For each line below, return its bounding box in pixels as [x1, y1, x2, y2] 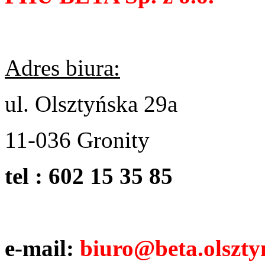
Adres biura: [5, 55, 120, 80]
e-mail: [5, 235, 80, 261]
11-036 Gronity [5, 127, 150, 153]
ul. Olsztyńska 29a [5, 91, 177, 117]
